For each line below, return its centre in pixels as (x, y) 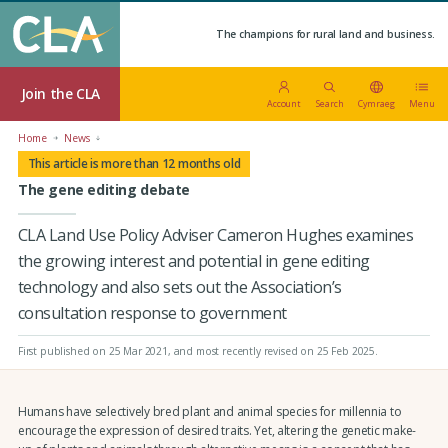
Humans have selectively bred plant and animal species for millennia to (209, 411)
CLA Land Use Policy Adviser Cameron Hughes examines (215, 234)
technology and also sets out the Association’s (179, 286)
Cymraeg (376, 103)
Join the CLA (60, 93)
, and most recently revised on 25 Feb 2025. (272, 350)
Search (329, 103)
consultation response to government (152, 312)
